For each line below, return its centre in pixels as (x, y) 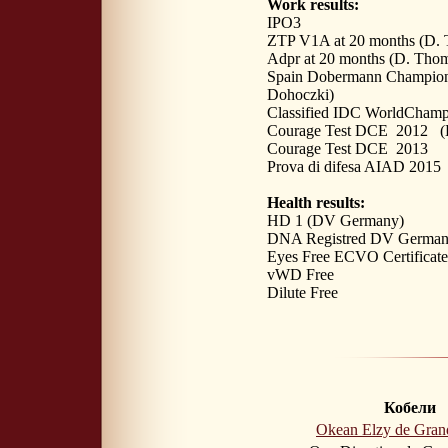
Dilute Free (302, 292)
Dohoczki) (300, 94)
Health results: (316, 202)
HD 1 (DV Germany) (335, 220)
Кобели (410, 407)
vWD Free (300, 274)
